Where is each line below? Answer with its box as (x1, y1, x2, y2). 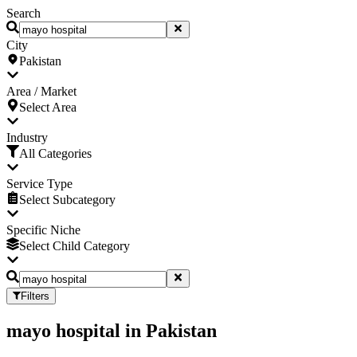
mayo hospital (6, 320, 120, 341)
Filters (21, 289, 49, 302)
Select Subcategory (19, 193, 116, 207)
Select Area (19, 100, 76, 115)
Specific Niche (6, 223, 80, 237)
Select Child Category (19, 239, 130, 253)
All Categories (19, 147, 92, 161)
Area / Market (6, 84, 76, 99)
